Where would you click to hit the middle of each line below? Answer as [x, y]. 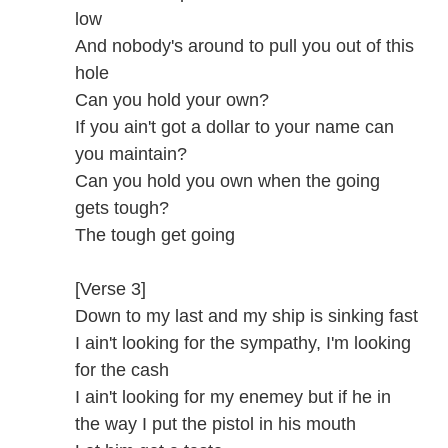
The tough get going [155, 235]
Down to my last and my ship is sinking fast [246, 316]
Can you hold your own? [172, 100]
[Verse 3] [110, 289]
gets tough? [122, 208]
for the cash [122, 370]
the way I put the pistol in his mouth [215, 424]
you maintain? [131, 154]
